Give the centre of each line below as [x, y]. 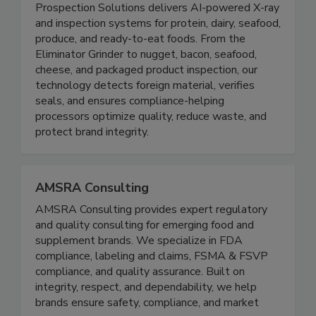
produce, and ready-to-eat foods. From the [140, 69]
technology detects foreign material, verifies [145, 115]
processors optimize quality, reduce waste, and [151, 146]
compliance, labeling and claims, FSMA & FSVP [152, 286]
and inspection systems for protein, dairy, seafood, [158, 53]
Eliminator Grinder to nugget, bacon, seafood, [146, 84]
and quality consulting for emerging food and [145, 255]
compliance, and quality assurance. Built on [140, 302]
